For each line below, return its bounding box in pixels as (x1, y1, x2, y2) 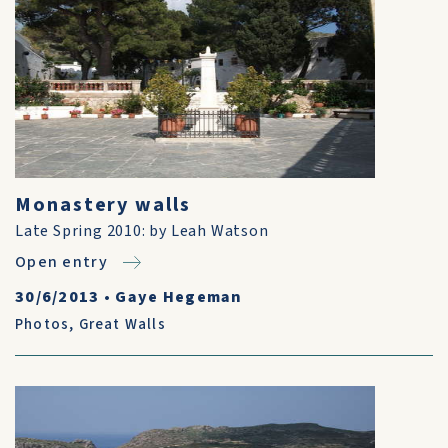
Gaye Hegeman (115, 286, 243, 308)
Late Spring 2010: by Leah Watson (15, 220, 269, 242)
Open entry (15, 251, 108, 273)
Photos (15, 314, 70, 335)
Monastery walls (15, 191, 191, 219)
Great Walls (78, 314, 166, 335)
